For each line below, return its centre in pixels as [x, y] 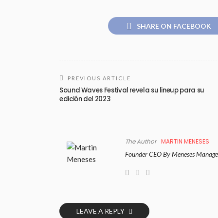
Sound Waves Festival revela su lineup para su [132, 90]
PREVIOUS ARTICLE [99, 78]
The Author [141, 141]
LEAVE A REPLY [101, 211]
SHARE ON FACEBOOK [174, 26]
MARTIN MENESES [185, 141]
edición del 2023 [85, 99]
